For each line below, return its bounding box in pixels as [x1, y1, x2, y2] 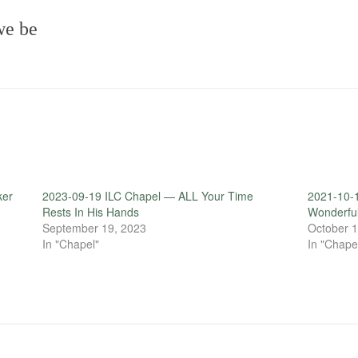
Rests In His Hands [42, 204, 139, 221]
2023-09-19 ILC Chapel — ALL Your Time [42, 188, 253, 205]
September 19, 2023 [42, 220, 146, 237]
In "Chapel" [42, 236, 99, 253]
